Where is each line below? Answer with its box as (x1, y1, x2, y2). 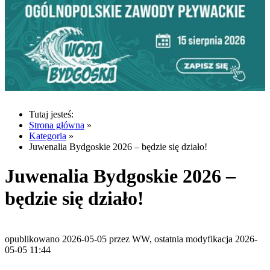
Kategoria (29, 130, 66, 141)
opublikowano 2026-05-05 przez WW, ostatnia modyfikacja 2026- (5, 233, 257, 244)
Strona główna (29, 119, 84, 130)
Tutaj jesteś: (29, 108, 74, 119)
